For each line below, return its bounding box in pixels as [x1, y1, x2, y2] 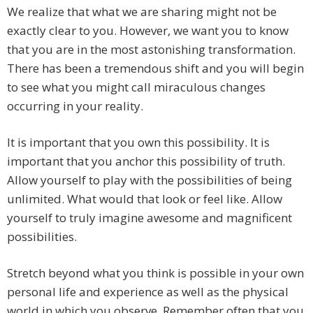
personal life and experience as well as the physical [7, 284, 289, 300]
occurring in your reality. [7, 98, 143, 115]
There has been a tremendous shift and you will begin [7, 60, 304, 77]
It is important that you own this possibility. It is [7, 134, 270, 151]
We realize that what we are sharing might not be [7, 3, 277, 20]
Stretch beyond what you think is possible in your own [7, 265, 304, 282]
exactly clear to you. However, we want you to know [7, 22, 289, 39]
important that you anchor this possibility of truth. [7, 153, 285, 170]
